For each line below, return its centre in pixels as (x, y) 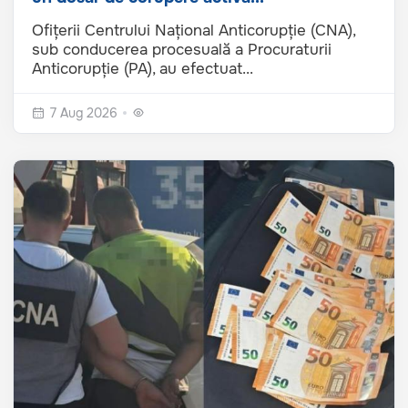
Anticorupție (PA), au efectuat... (143, 69)
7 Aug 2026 (84, 113)
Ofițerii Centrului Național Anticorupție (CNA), (194, 31)
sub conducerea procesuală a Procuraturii (182, 50)
